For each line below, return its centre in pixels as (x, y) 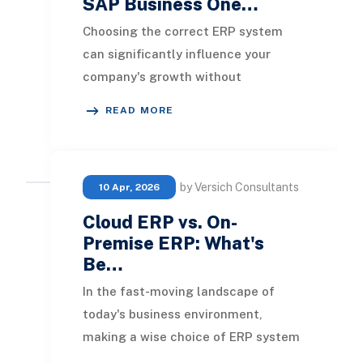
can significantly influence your (176, 54)
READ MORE (139, 111)
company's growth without (162, 77)
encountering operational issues (179, 100)
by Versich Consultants (239, 188)
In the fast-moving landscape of (178, 292)
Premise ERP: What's (173, 243)
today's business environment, (172, 314)
